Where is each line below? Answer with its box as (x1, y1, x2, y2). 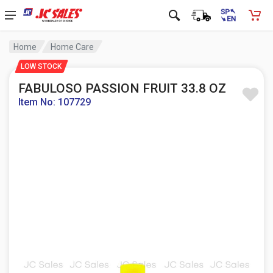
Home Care (51, 41, 94, 52)
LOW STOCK (21, 62, 62, 71)
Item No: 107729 (18, 96, 91, 108)
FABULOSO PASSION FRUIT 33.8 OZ (18, 81, 226, 96)
